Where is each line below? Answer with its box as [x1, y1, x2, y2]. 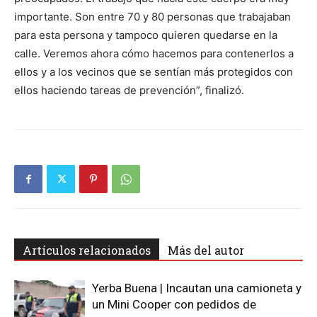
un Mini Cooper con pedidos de [92, 297, 256, 312]
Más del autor [168, 243, 244, 258]
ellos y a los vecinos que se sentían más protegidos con [14, 65, 293, 79]
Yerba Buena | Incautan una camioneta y [92, 281, 301, 296]
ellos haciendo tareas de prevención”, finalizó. [14, 83, 244, 98]
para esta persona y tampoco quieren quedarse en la [14, 28, 277, 42]
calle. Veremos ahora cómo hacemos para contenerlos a [14, 47, 294, 61]
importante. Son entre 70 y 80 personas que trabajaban [14, 10, 291, 24]
